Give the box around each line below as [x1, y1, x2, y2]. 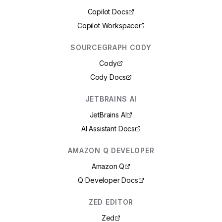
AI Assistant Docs [81, 124, 135, 133]
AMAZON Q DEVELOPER [67, 146, 155, 155]
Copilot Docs [87, 7, 129, 16]
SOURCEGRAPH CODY [70, 43, 152, 52]
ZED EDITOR [89, 198, 133, 206]
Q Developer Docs [78, 176, 138, 184]
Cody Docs [90, 73, 126, 81]
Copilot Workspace [77, 21, 139, 30]
